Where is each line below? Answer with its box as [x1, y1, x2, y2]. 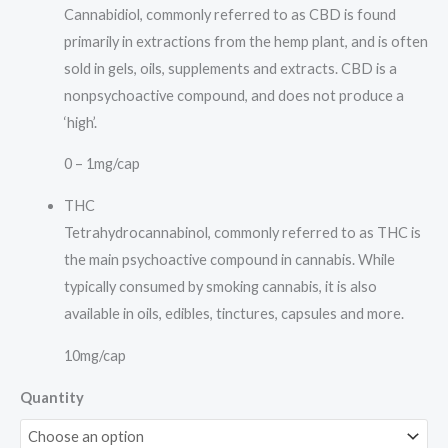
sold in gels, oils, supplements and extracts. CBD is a [63, 59, 397, 77]
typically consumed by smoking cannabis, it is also [63, 277, 377, 295]
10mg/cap [63, 346, 126, 364]
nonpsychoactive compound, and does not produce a [63, 86, 404, 104]
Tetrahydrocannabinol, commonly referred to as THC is [63, 223, 421, 241]
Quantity [20, 389, 84, 407]
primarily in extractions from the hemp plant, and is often [63, 32, 428, 50]
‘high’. [63, 113, 97, 131]
